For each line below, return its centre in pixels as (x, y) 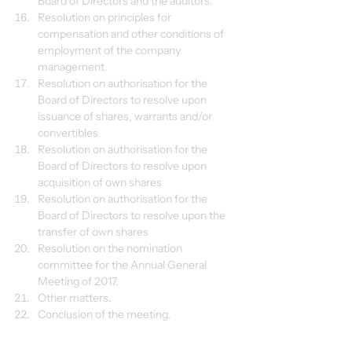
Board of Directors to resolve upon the (133, 215)
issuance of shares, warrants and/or (126, 116)
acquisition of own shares (100, 182)
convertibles (68, 133)
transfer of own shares (93, 232)
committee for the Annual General (123, 265)
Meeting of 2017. (78, 281)
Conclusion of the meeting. (104, 314)
